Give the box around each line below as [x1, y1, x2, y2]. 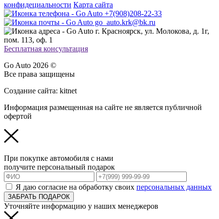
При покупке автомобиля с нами [4, 154, 113, 163]
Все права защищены [4, 70, 75, 79]
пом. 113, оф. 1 [4, 36, 53, 44]
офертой [4, 112, 32, 121]
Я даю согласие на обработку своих [16, 183, 136, 192]
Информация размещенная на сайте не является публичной [4, 103, 202, 112]
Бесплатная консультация [4, 44, 88, 53]
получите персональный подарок [4, 163, 115, 172]
